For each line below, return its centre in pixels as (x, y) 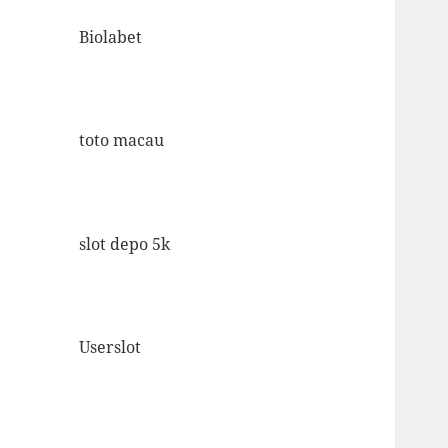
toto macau (122, 140)
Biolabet (111, 37)
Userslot (110, 346)
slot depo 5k (125, 243)
